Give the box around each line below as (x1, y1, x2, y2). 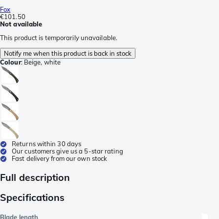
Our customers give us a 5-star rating (12, 147, 123, 155)
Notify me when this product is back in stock (4, 49, 131, 57)
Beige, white (23, 58, 61, 66)
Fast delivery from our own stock (12, 154, 108, 162)
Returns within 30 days (12, 139, 82, 148)
